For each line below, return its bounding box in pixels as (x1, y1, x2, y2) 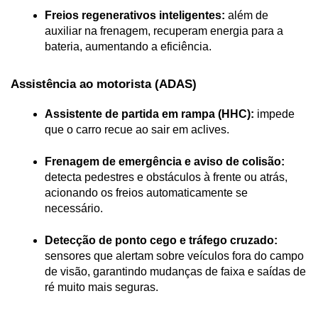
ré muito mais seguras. (45, 281, 158, 294)
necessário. (45, 202, 103, 215)
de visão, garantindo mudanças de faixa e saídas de (45, 265, 306, 278)
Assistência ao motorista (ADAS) (11, 77, 197, 92)
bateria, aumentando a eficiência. (45, 40, 212, 53)
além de (225, 9, 268, 21)
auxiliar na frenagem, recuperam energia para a (45, 24, 283, 37)
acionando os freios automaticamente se (45, 187, 248, 199)
